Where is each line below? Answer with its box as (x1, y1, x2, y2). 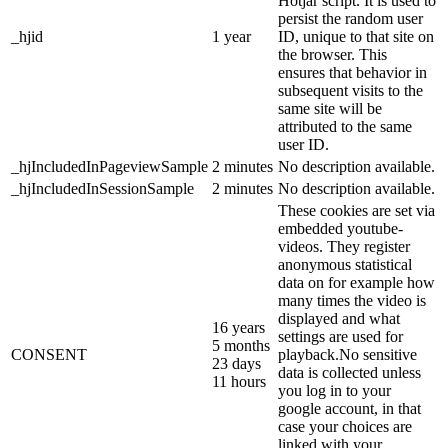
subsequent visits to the (278, 82, 423, 100)
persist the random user (278, 10, 423, 28)
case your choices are (278, 418, 412, 436)
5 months (212, 337, 270, 355)
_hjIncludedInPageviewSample (11, 158, 208, 176)
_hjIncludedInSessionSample (11, 180, 194, 198)
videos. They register (278, 238, 410, 256)
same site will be (278, 100, 382, 118)
